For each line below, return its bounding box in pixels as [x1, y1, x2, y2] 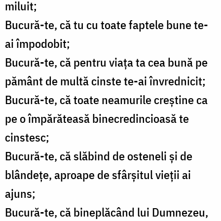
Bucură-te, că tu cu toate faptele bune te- [5, 17, 208, 33]
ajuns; [5, 185, 36, 202]
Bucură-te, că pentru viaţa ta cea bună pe [5, 54, 208, 71]
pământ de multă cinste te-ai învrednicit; [5, 73, 206, 89]
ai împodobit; [5, 36, 70, 52]
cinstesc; [5, 129, 49, 146]
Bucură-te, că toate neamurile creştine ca [5, 92, 208, 108]
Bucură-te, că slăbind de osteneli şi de [5, 148, 192, 164]
